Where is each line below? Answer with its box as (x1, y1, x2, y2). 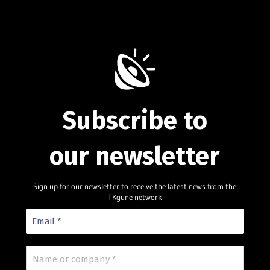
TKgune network (107, 192, 162, 202)
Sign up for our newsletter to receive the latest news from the (33, 181, 237, 191)
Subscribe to (62, 105, 208, 136)
